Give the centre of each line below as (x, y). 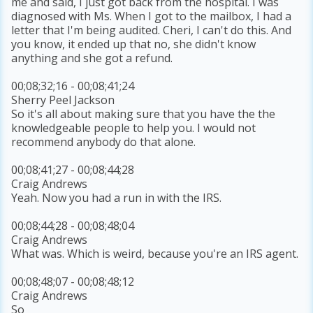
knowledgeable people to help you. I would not (134, 128)
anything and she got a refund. (92, 58)
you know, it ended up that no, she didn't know (134, 44)
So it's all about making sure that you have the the (144, 114)
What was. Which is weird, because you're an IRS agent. (155, 254)
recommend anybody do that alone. (104, 142)
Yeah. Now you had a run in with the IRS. (117, 198)
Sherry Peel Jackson (63, 100)
